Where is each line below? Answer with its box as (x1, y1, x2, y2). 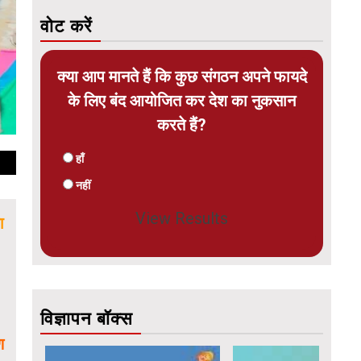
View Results (135, 208, 228, 228)
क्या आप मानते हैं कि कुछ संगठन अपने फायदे (56, 66, 307, 86)
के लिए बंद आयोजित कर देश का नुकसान (68, 90, 296, 110)
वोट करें (40, 15, 93, 37)
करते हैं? (157, 114, 206, 135)
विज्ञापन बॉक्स (40, 307, 133, 330)
